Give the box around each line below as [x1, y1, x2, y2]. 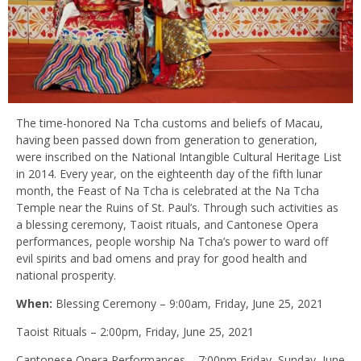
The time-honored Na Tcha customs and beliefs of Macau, [16, 114, 323, 131]
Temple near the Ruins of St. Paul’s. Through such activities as [16, 199, 338, 215]
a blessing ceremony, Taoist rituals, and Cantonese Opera [16, 216, 318, 232]
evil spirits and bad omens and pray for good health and [16, 250, 307, 266]
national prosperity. [16, 267, 116, 283]
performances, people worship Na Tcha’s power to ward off [16, 233, 328, 249]
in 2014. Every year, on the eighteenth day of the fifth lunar [16, 165, 322, 181]
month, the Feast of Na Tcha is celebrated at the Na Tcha [16, 182, 319, 198]
